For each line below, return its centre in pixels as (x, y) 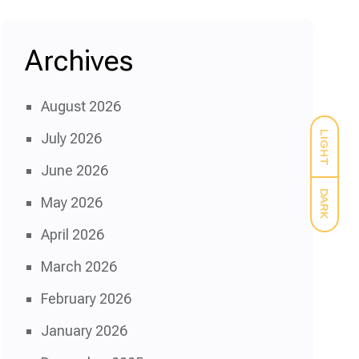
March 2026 (79, 266)
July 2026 (71, 138)
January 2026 (84, 331)
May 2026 (72, 202)
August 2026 (81, 106)
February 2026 (86, 298)
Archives (79, 61)
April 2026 (73, 234)
